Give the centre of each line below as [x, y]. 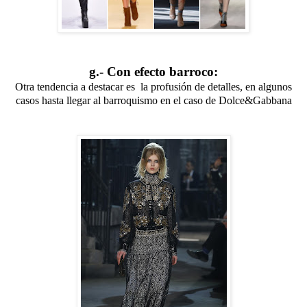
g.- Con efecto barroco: [153, 71]
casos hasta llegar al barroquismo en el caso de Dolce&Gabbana [153, 100]
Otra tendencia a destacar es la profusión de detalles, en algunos [153, 86]
